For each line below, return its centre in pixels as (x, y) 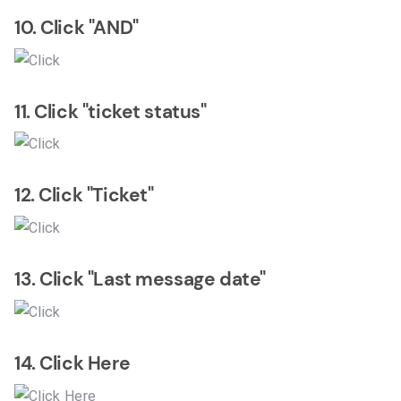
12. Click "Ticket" (84, 196)
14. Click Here (73, 363)
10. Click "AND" (77, 27)
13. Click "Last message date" (140, 280)
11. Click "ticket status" (111, 111)
